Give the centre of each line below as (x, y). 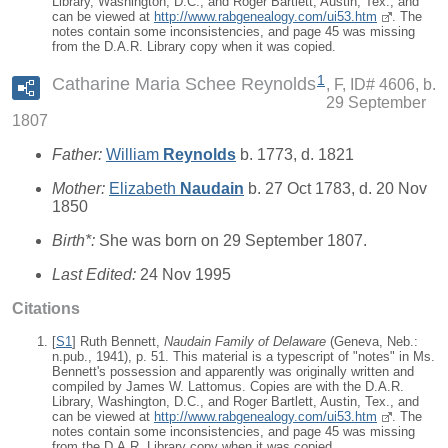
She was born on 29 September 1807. (233, 241)
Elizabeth (144, 189)
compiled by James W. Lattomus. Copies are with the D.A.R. (228, 387)
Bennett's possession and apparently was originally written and (233, 372)
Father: (79, 155)
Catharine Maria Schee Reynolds (184, 84)
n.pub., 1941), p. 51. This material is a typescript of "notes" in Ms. (243, 357)
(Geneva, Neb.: (372, 342)
